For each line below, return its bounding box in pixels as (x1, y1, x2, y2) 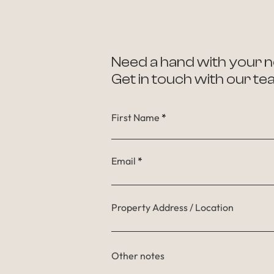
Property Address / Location (111, 201, 234, 213)
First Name (111, 111, 160, 124)
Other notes (111, 250, 165, 262)
